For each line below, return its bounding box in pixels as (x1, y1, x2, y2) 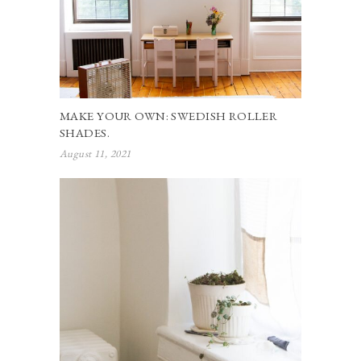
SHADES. (60, 125, 110, 141)
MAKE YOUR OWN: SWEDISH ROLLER (60, 108, 278, 124)
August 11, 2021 (60, 147, 131, 161)
